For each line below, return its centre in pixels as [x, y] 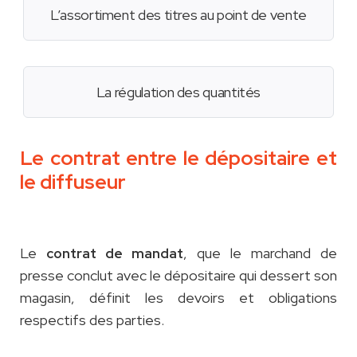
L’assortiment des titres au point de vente [178, 15]
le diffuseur [73, 182]
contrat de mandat [115, 254]
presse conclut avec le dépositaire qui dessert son [178, 276]
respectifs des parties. [94, 320]
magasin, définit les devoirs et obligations [178, 298]
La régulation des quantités [178, 92]
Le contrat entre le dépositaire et [178, 159]
